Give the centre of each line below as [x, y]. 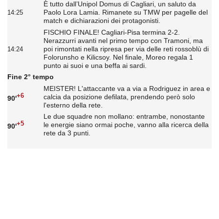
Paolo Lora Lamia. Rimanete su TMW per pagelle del [125, 12]
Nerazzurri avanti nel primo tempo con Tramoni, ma [123, 40]
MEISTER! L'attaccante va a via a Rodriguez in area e [127, 88]
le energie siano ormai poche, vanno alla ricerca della [126, 124]
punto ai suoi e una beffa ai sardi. [95, 65]
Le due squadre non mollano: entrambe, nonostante [124, 116]
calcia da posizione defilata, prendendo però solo [119, 97]
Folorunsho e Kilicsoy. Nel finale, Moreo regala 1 [118, 57]
